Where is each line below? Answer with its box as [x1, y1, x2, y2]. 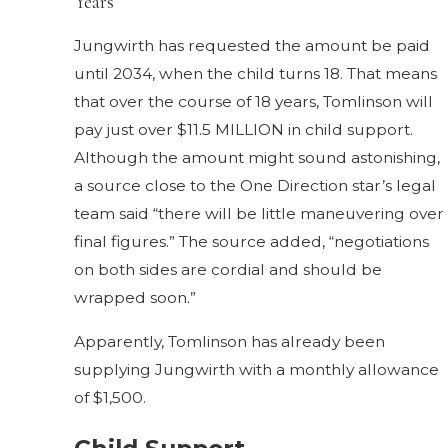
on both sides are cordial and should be [74, 260, 383, 280]
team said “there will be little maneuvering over [74, 204, 445, 224]
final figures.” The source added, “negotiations [74, 232, 430, 252]
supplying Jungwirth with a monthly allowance [74, 359, 440, 379]
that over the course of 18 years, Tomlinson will [74, 92, 434, 112]
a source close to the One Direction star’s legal [74, 176, 437, 196]
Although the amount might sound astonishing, [74, 148, 441, 168]
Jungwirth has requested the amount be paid [74, 36, 431, 56]
